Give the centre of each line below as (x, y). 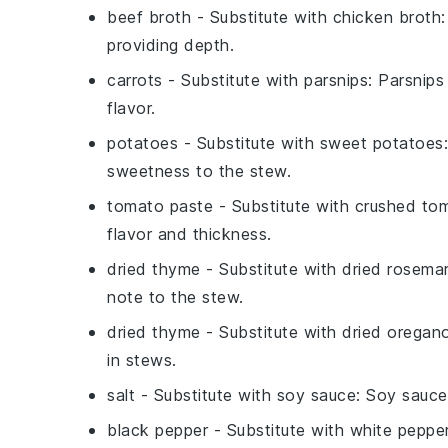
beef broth (149, 16)
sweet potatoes (381, 142)
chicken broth (386, 16)
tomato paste (160, 205)
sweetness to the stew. (199, 170)
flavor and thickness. (189, 233)
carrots (135, 79)
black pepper (157, 429)
